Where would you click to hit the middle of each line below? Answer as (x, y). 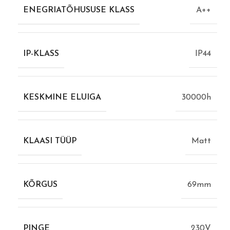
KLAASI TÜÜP (50, 141)
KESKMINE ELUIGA (62, 97)
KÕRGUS (40, 185)
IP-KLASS (41, 54)
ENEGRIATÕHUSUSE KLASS (79, 10)
